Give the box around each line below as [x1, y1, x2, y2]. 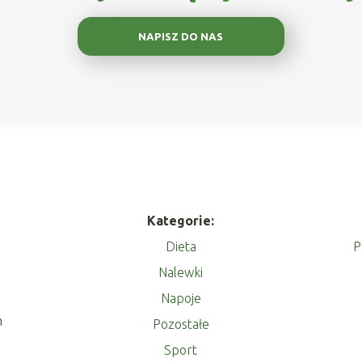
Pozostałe [152, 316, 209, 331]
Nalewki [158, 264, 204, 280]
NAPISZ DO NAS [138, 30, 224, 43]
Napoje [160, 290, 201, 305]
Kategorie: [147, 213, 215, 228]
